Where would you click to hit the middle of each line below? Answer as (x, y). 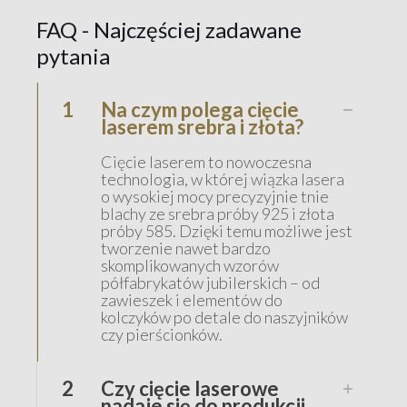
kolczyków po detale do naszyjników (224, 317)
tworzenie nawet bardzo (186, 248)
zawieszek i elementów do (192, 299)
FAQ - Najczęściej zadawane (169, 29)
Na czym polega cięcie (200, 109)
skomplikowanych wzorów (190, 265)
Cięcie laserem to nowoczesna (206, 161)
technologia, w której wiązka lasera (223, 179)
